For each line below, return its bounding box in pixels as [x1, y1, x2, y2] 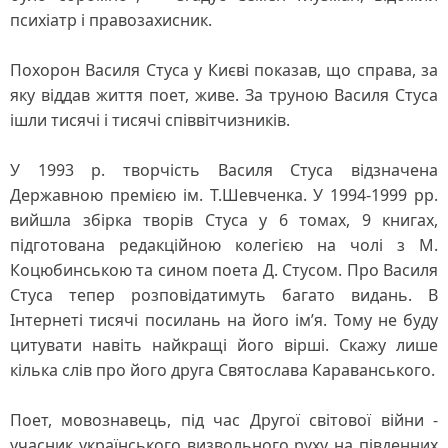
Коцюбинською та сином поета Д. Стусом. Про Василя [10, 259, 438, 281]
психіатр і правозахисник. [10, 9, 212, 31]
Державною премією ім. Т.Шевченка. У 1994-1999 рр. [10, 184, 438, 206]
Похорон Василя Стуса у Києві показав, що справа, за [10, 59, 438, 81]
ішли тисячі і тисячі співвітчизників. [10, 109, 290, 131]
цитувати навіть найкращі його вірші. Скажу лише [10, 334, 438, 356]
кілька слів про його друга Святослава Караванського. [10, 359, 435, 381]
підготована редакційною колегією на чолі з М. [10, 234, 438, 256]
